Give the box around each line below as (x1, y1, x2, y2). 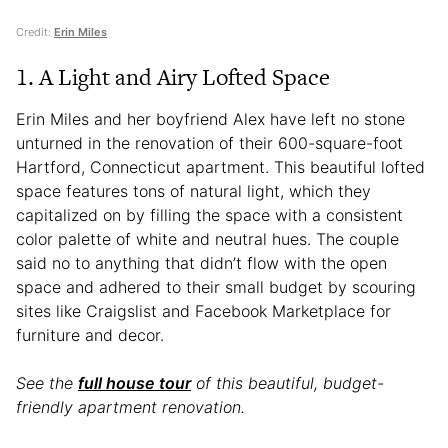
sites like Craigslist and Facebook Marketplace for (16, 300, 391, 321)
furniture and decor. (16, 324, 169, 345)
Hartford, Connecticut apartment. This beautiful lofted (16, 156, 425, 177)
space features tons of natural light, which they (16, 180, 371, 201)
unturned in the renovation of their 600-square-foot (16, 132, 403, 153)
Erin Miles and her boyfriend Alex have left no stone (16, 108, 405, 129)
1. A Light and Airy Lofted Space (16, 60, 330, 93)
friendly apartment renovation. (16, 396, 250, 417)
